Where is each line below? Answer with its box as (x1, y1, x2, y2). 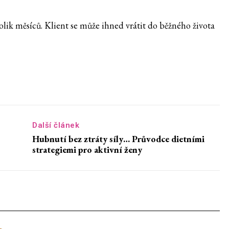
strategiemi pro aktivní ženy (32, 144, 143, 156)
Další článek (32, 121, 80, 130)
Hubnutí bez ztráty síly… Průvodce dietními (32, 133, 205, 145)
